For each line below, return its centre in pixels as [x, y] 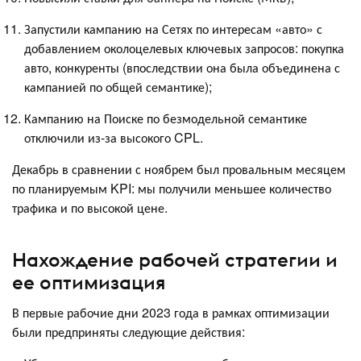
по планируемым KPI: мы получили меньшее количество [172, 189]
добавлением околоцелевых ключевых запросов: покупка [184, 48]
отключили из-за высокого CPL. [114, 138]
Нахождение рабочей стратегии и [175, 259]
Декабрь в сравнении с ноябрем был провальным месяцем [179, 169]
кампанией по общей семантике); [120, 87]
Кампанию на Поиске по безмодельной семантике [166, 118]
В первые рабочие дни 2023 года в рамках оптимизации [171, 312]
